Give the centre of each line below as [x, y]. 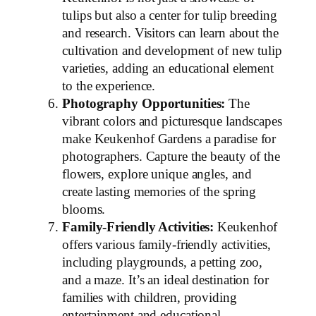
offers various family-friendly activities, [166, 245]
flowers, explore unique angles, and [157, 175]
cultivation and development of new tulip [172, 51]
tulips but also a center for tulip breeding [170, 16]
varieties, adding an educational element [168, 69]
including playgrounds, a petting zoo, [163, 263]
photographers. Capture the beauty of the [171, 157]
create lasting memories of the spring [159, 192]
